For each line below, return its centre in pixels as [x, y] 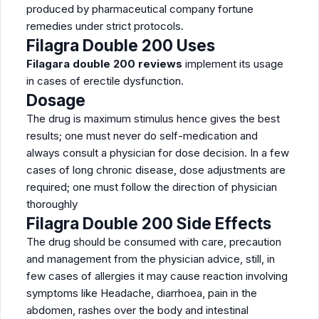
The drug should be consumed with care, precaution [154, 242]
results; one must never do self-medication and [142, 136]
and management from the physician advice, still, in [151, 259]
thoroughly [52, 204]
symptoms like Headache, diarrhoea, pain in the [142, 293]
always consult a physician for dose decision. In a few [158, 153]
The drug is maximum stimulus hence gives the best [153, 119]
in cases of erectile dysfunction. [105, 81]
